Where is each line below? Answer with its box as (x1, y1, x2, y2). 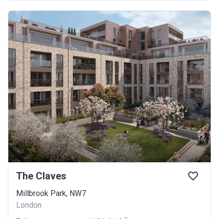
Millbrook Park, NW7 (16, 189, 86, 198)
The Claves (16, 170, 66, 182)
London (16, 200, 42, 210)
